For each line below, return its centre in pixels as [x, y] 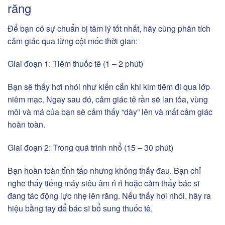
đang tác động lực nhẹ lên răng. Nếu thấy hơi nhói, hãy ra [109, 195]
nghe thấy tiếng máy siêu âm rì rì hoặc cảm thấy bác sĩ [103, 183]
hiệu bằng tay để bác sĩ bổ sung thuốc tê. [80, 208]
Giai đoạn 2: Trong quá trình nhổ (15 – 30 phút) [90, 148]
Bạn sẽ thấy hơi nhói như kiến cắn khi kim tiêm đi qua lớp [109, 87]
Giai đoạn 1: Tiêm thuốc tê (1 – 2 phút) [75, 64]
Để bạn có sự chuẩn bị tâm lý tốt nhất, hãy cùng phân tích [109, 28]
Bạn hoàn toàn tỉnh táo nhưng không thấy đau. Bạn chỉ [104, 170]
